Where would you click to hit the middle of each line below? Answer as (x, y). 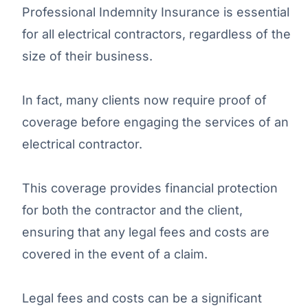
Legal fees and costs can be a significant (142, 298)
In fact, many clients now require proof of (144, 100)
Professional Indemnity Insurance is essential (156, 12)
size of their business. (87, 56)
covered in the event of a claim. (115, 254)
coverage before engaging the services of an (155, 122)
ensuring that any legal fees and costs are (146, 232)
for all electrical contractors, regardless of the (156, 34)
